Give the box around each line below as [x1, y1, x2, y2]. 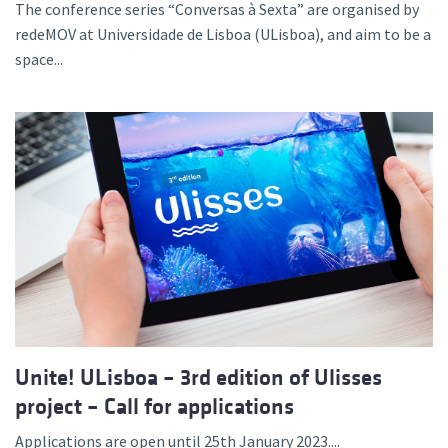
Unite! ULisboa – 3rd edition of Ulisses [15, 364, 382, 390]
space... [15, 48, 63, 69]
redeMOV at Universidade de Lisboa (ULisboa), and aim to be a [15, 23, 431, 44]
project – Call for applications [15, 393, 294, 419]
